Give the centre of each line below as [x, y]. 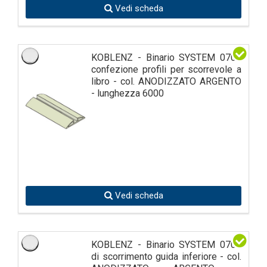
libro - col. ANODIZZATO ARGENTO [166, 81]
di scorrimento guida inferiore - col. [166, 256]
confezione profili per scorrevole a [166, 69]
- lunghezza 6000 [128, 93]
